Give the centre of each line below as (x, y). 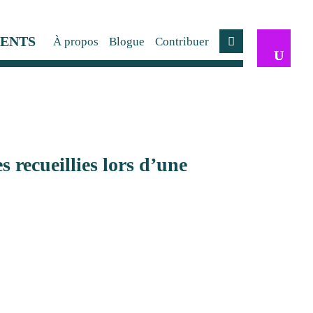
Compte (249, 47)
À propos (76, 42)
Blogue (127, 42)
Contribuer (182, 42)
